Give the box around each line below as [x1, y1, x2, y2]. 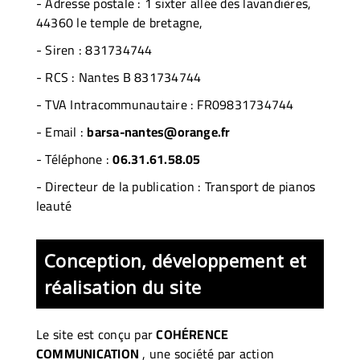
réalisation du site [44, 274, 202, 299]
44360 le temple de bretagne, [36, 10, 203, 35]
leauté [36, 193, 72, 218]
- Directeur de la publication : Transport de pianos [36, 174, 316, 198]
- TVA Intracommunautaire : [36, 92, 198, 117]
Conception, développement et [44, 247, 307, 272]
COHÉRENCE [156, 321, 229, 346]
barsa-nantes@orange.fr [87, 119, 231, 144]
